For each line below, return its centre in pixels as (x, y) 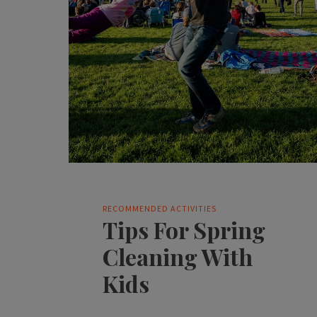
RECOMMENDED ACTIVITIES (160, 208)
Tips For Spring (184, 229)
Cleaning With (178, 256)
